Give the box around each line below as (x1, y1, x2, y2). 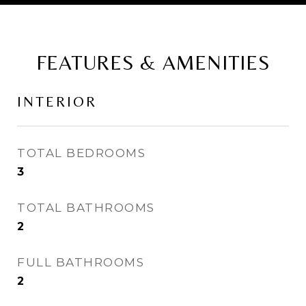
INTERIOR (17, 94, 97, 110)
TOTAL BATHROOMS (17, 201, 155, 214)
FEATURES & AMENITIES (36, 51, 270, 74)
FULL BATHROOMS (17, 255, 144, 269)
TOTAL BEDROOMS (17, 146, 145, 160)
